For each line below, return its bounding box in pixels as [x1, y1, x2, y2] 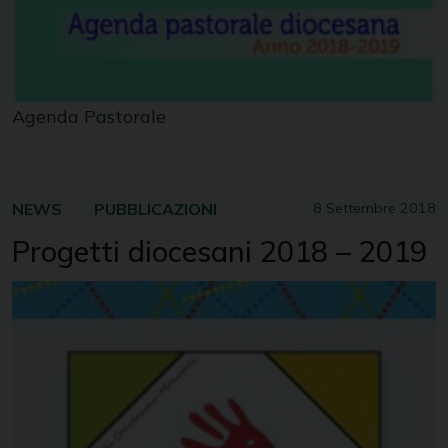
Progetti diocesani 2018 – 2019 [12, 233, 427, 270]
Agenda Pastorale [12, 105, 166, 129]
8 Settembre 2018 [313, 199, 436, 218]
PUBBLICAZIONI [94, 199, 217, 220]
